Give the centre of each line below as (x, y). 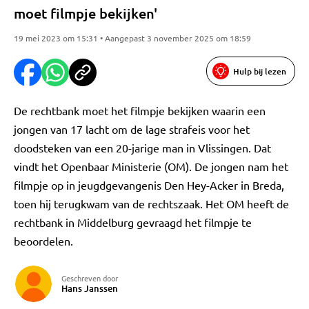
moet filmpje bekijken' (86, 13)
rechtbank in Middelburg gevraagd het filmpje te (133, 222)
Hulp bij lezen (260, 71)
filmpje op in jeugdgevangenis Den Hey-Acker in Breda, (149, 185)
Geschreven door (90, 278)
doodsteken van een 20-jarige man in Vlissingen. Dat (142, 148)
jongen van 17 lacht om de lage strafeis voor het (132, 129)
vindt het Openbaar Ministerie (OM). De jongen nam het (151, 166)
